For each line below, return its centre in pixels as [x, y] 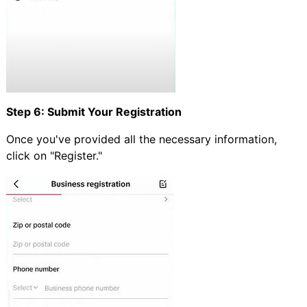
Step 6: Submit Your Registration [94, 111]
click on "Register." [54, 155]
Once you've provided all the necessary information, [141, 139]
